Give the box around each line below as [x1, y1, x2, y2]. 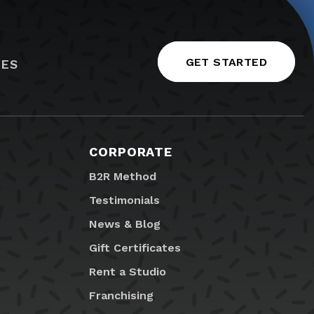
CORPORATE [89, 144, 173, 160]
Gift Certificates [89, 241, 181, 255]
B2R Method [89, 170, 156, 184]
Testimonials [89, 193, 160, 207]
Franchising [89, 289, 153, 303]
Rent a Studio [89, 265, 166, 279]
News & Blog [89, 217, 161, 231]
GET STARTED [185, 55, 267, 69]
